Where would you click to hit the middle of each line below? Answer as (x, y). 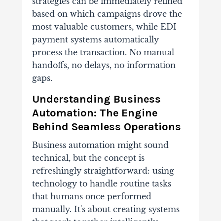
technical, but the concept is (88, 158)
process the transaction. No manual (103, 53)
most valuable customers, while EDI (104, 27)
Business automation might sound (100, 145)
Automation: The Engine (94, 113)
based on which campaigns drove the (107, 14)
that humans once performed (92, 197)
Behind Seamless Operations (106, 127)
